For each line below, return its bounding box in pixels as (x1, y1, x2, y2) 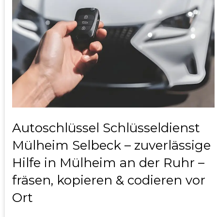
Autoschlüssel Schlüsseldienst (12, 120, 200, 136)
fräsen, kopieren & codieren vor (12, 172, 205, 188)
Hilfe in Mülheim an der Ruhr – (12, 155, 204, 171)
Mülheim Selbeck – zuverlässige (12, 138, 211, 154)
